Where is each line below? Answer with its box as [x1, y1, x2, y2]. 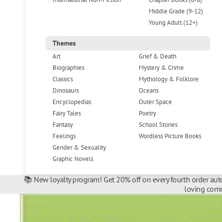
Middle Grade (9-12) [149, 6, 204, 15]
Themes [53, 38, 76, 48]
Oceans [138, 85, 159, 95]
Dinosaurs [53, 85, 79, 95]
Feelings [53, 131, 76, 140]
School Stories [138, 119, 177, 129]
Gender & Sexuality [53, 142, 107, 152]
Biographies [53, 62, 85, 72]
